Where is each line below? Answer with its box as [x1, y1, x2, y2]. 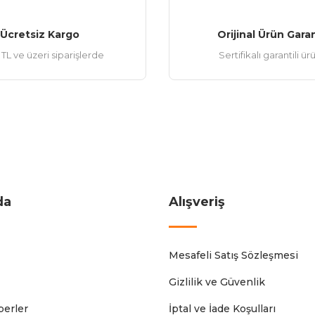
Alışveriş [169, 194, 225, 210]
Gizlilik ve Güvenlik [169, 276, 265, 288]
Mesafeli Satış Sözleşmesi [169, 249, 298, 262]
